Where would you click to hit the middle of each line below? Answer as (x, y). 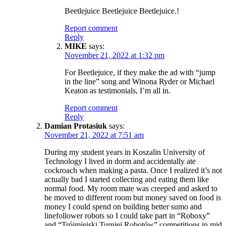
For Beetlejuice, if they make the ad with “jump (140, 72)
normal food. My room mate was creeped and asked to (131, 188)
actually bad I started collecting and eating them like (127, 179)
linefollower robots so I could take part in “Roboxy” (127, 215)
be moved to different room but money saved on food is (133, 197)
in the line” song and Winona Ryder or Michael (139, 81)
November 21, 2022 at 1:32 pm (115, 55)
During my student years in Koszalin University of (125, 152)
